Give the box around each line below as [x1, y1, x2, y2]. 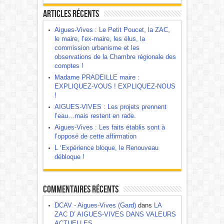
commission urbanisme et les [54, 44, 139, 51]
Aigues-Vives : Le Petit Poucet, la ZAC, [54, 26, 170, 33]
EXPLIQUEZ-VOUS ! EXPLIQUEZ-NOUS [54, 82, 175, 90]
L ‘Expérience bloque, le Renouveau [54, 144, 158, 151]
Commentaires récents [42, 183, 118, 195]
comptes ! [54, 62, 83, 69]
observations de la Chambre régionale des [54, 53, 176, 60]
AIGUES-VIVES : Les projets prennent [54, 103, 166, 110]
